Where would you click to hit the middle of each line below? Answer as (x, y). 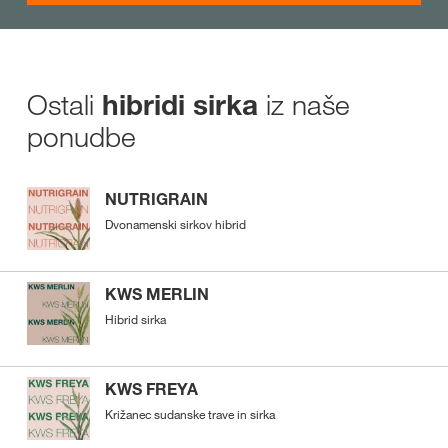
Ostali (64, 104)
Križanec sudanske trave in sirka (190, 413)
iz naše (304, 104)
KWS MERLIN (157, 293)
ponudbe (81, 136)
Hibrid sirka (135, 318)
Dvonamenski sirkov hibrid (175, 223)
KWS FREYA (151, 388)
